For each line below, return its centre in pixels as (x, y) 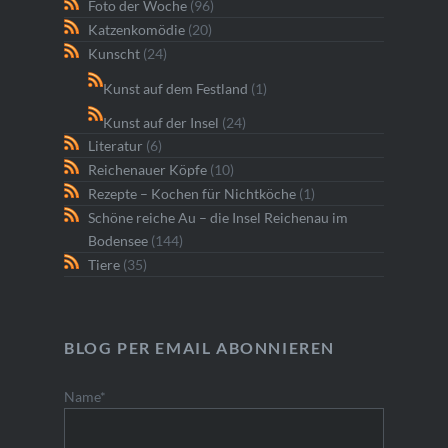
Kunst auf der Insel (160, 122)
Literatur (115, 146)
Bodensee (117, 241)
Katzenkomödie (136, 30)
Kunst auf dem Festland (175, 88)
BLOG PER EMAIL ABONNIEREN (199, 348)
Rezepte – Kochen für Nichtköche (191, 194)
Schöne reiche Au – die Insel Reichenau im (217, 218)
